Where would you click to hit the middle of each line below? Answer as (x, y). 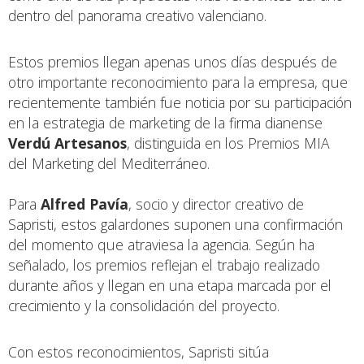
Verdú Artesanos (67, 143)
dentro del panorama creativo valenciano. (137, 15)
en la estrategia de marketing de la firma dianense (165, 122)
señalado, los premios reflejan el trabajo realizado (164, 264)
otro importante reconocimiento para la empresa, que (178, 82)
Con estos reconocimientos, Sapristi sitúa (139, 351)
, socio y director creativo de (216, 204)
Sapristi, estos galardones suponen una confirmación (175, 224)
